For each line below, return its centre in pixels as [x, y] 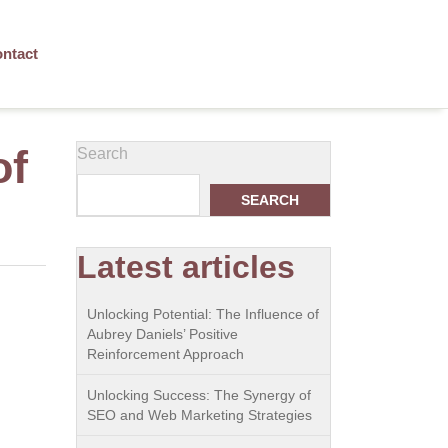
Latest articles [186, 267]
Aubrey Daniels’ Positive [162, 334]
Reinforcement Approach [165, 354]
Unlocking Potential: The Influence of [203, 314]
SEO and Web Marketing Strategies [199, 415]
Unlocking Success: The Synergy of [199, 395]
